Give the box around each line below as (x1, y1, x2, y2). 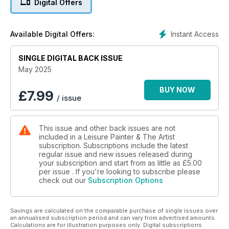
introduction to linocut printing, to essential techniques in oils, (12, 2, 217, 11)
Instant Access (171, 29, 219, 38)
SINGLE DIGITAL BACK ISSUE (18, 53, 123, 62)
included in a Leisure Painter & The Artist (39, 132, 175, 141)
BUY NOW (159, 85, 195, 94)
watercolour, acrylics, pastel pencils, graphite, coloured (21, 12, 208, 21)
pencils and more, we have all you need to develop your (18, 22, 211, 32)
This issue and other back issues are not (39, 123, 175, 132)
